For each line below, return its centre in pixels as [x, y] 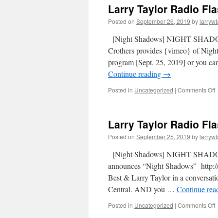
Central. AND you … [142, 189]
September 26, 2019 [163, 21]
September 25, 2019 [163, 136]
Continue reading [136, 74]
